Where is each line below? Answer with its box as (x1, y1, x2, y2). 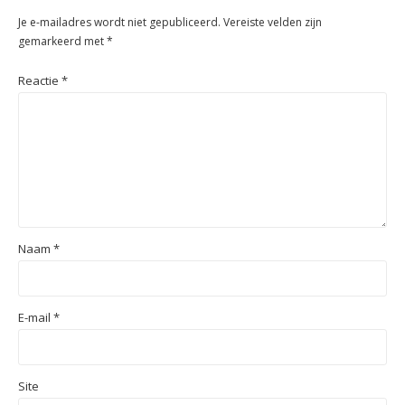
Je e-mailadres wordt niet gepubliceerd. (18, 14, 221, 31)
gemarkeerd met (18, 33, 107, 50)
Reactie (18, 72, 61, 89)
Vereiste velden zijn (223, 14, 322, 31)
